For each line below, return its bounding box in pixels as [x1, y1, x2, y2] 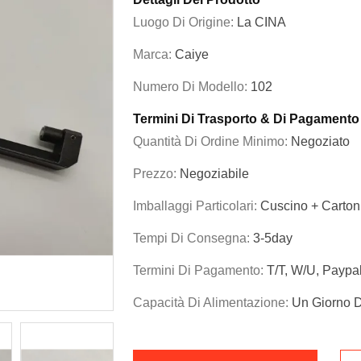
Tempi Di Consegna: [133, 231, 253, 245]
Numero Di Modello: [133, 80, 251, 93]
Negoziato [291, 135, 350, 148]
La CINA [237, 15, 286, 29]
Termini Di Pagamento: [133, 263, 267, 277]
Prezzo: [133, 167, 180, 180]
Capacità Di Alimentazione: [133, 296, 292, 309]
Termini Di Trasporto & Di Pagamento [133, 112, 359, 126]
